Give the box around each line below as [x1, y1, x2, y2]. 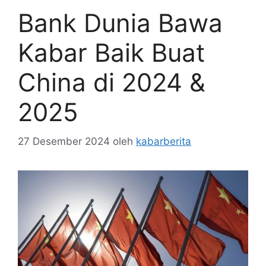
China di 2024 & [18, 67, 205, 98]
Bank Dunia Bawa [18, 8, 223, 39]
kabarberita [136, 135, 191, 147]
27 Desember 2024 [18, 135, 110, 147]
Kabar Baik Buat [18, 37, 205, 68]
